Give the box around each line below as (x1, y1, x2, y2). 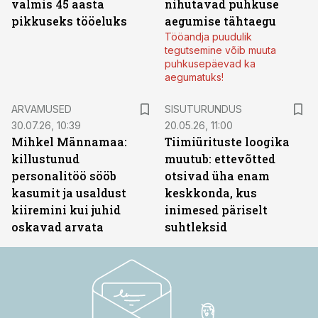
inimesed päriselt (165, 202, 268, 217)
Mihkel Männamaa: (11, 134, 127, 149)
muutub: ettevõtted (165, 151, 275, 166)
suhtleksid (165, 219, 227, 234)
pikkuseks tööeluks (11, 13, 127, 28)
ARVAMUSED (11, 103, 72, 115)
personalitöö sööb (11, 168, 116, 183)
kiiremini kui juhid (11, 202, 121, 217)
